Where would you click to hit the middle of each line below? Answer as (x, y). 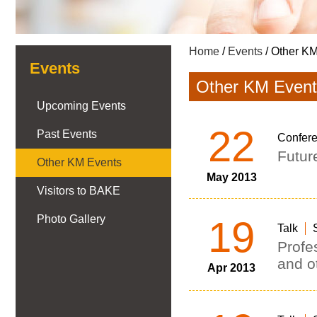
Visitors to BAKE (79, 191)
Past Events (67, 134)
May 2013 (231, 177)
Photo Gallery (71, 219)
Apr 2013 (231, 268)
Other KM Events (79, 162)
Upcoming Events (81, 106)
